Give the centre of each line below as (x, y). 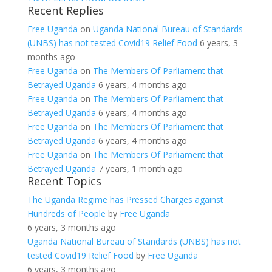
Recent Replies (65, 10)
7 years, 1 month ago (140, 168)
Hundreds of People (66, 213)
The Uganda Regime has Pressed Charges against (125, 199)
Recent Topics (64, 181)
